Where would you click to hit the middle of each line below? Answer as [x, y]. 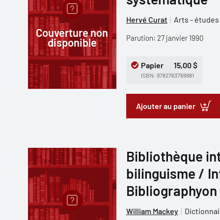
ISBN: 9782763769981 [167, 75]
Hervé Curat [147, 19]
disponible [72, 42]
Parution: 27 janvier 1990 [165, 38]
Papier [152, 65]
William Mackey [152, 211]
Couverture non [72, 32]
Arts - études [196, 19]
